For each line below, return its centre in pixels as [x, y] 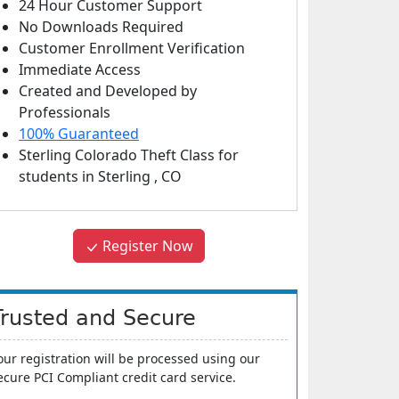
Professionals [65, 112]
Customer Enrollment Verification [132, 48]
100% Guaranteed [79, 134]
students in [58, 176]
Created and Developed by [108, 91]
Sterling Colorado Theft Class [118, 155]
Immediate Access [80, 69]
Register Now [146, 246]
